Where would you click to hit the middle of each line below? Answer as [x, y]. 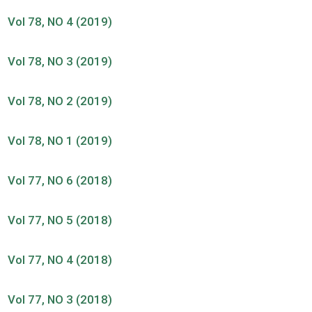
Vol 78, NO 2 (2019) [60, 101]
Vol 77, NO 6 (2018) [60, 180]
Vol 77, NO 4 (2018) [60, 259]
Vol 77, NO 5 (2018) [60, 220]
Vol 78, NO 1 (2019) [60, 140]
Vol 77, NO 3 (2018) [60, 299]
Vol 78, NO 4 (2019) [60, 21]
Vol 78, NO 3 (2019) [60, 61]
